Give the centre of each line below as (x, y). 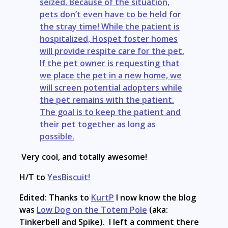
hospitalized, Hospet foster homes (109, 38)
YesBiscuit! (69, 177)
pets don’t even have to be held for (110, 14)
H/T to (33, 177)
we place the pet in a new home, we (111, 75)
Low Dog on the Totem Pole (92, 209)
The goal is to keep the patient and (110, 112)
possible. (57, 136)
